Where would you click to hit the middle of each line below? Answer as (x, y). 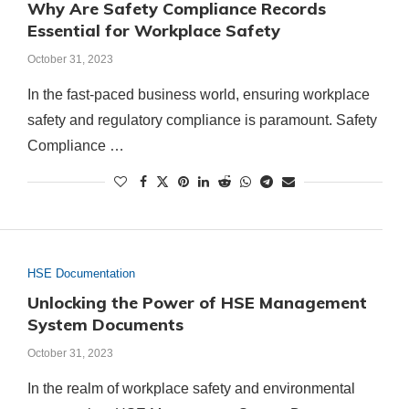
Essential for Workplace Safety (153, 31)
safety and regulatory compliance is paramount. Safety (202, 121)
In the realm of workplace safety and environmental (191, 388)
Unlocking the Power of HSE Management (197, 302)
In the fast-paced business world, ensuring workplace (198, 95)
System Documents (105, 324)
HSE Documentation (81, 273)
